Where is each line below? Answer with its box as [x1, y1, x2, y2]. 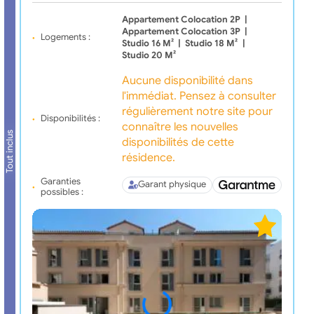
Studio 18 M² [185, 37, 238, 49]
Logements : [40, 32, 90, 43]
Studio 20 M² [121, 49, 176, 61]
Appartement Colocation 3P [121, 25, 240, 37]
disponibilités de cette [121, 135, 234, 149]
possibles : [40, 186, 83, 198]
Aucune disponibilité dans [121, 73, 253, 88]
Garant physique [137, 179, 206, 191]
